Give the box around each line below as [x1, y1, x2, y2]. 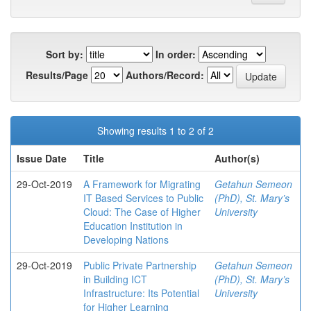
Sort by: [45, 47, 83, 61]
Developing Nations [83, 233, 169, 246]
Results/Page [25, 67, 88, 82]
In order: [155, 47, 196, 61]
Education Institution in [83, 219, 183, 233]
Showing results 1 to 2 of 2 [97, 124, 214, 137]
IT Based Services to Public [83, 191, 203, 205]
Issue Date [17, 151, 67, 165]
